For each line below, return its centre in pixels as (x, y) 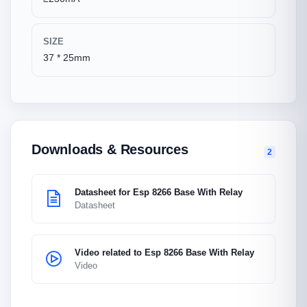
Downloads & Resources (110, 149)
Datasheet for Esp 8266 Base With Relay (159, 192)
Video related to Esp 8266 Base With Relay (164, 253)
